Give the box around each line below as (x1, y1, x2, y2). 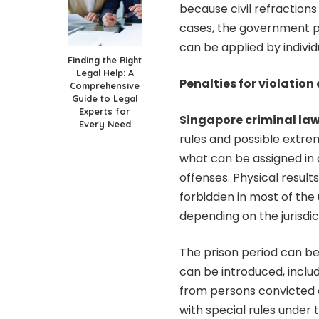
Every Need (78, 118, 131, 130)
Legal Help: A (75, 67, 134, 79)
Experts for (79, 105, 130, 117)
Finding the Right (68, 54, 142, 66)
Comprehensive (70, 80, 140, 92)
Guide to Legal (72, 93, 137, 105)
